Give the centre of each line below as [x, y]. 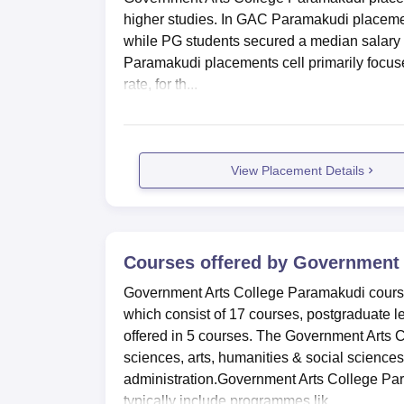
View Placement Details [298, 170]
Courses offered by [208, 262]
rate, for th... [161, 84]
